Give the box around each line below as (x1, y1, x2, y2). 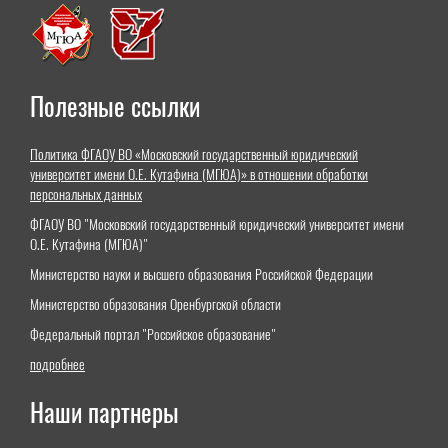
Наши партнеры (30, 395, 179, 430)
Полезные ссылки (30, 89, 200, 124)
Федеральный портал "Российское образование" (30, 324, 276, 344)
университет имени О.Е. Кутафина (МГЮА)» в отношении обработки (30, 164, 368, 184)
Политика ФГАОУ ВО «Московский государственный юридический (30, 144, 358, 164)
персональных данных (30, 184, 142, 204)
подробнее (30, 354, 85, 374)
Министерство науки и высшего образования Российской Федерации (30, 264, 373, 284)
